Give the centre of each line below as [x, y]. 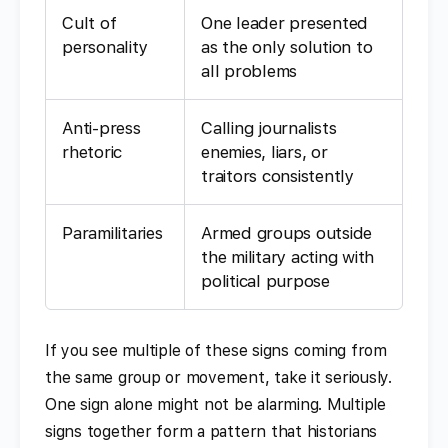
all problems [249, 70]
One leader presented [285, 22]
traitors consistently [277, 175]
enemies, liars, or [264, 151]
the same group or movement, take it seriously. [218, 377]
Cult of [89, 22]
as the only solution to [287, 46]
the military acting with [288, 256]
